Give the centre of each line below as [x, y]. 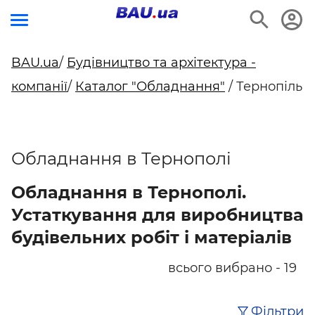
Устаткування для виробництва [157, 215]
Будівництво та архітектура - [161, 63]
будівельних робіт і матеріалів [152, 237]
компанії [39, 86]
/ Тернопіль [264, 86]
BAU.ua [35, 63]
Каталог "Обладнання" [150, 86]
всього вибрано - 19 [232, 268]
